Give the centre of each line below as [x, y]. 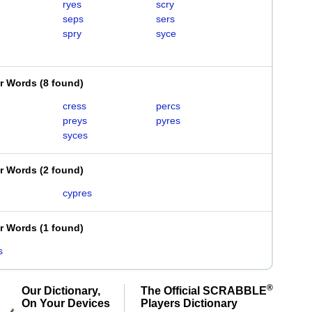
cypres [77, 193]
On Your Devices [66, 303]
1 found [62, 228]
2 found [62, 170]
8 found [62, 83]
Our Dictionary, [61, 290]
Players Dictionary [189, 303]
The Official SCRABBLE [204, 290]
